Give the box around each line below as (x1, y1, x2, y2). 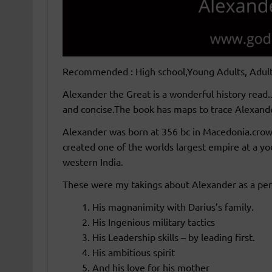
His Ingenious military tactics (92, 216, 215, 228)
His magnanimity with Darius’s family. (92, 200, 254, 213)
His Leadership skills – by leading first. (92, 231, 255, 243)
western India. (62, 155, 123, 168)
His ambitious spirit (92, 246, 177, 259)
